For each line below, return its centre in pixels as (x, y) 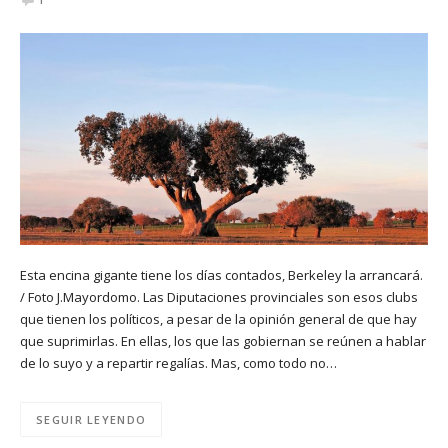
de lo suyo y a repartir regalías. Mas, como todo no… (178, 362)
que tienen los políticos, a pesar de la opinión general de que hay (218, 318)
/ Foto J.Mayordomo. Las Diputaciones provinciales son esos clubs (219, 296)
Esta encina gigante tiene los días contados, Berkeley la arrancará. (221, 274)
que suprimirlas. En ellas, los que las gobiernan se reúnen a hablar (223, 340)
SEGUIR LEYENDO (91, 419)
